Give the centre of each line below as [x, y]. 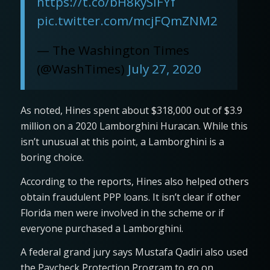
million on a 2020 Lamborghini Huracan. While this [134, 126]
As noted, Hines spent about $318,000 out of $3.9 [131, 111]
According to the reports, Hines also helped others [134, 181]
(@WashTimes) [82, 68]
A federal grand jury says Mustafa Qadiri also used [134, 252]
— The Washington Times [113, 50]
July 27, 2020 [164, 68]
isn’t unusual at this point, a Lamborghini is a [122, 142]
